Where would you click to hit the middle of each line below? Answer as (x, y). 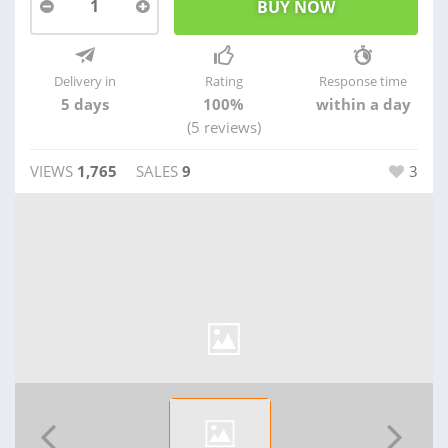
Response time (363, 81)
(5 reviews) (223, 127)
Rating (223, 81)
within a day (363, 104)
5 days (84, 104)
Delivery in (84, 81)
